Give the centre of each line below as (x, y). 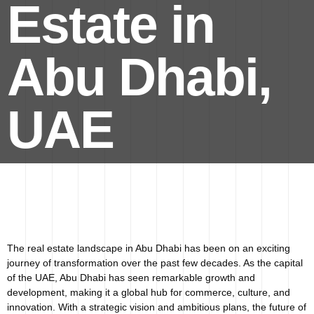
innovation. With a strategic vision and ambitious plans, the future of (157, 307)
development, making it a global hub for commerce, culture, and (149, 292)
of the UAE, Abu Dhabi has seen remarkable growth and (131, 278)
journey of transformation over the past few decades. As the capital (155, 263)
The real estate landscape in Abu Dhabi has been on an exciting (149, 248)
